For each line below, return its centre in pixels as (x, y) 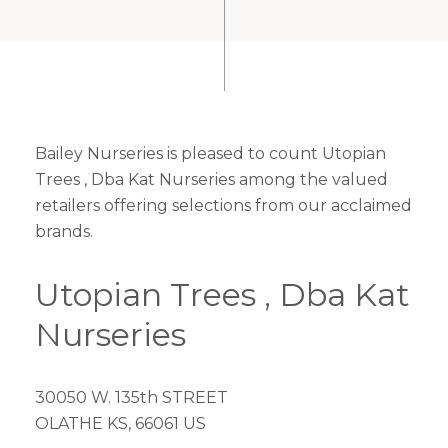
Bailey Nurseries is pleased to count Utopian (210, 153)
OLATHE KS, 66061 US (120, 423)
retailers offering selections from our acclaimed (223, 205)
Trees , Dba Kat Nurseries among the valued (211, 179)
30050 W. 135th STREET (131, 397)
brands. (64, 231)
